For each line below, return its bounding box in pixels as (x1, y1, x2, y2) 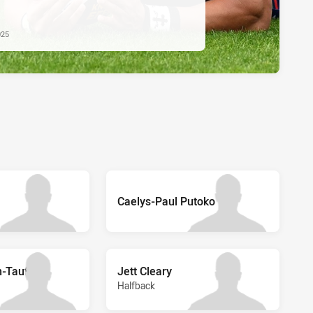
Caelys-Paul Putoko (117, 193, 215, 209)
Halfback (117, 278, 155, 292)
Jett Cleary (117, 263, 172, 279)
